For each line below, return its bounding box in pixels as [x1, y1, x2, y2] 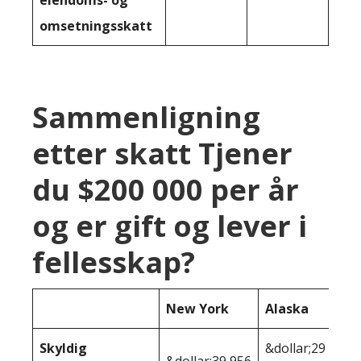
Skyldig [39, 338, 87, 357]
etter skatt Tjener [32, 133, 293, 173]
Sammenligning [32, 97, 260, 137]
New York [166, 299, 229, 317]
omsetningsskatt [39, 16, 152, 35]
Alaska [265, 299, 309, 317]
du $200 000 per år [32, 169, 299, 210]
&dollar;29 [265, 338, 326, 357]
